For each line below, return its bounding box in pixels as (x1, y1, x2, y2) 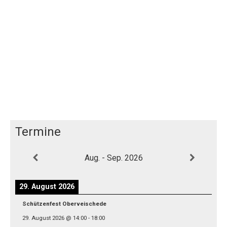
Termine (15, 124, 61, 139)
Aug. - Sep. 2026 (85, 153, 143, 163)
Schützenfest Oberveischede (22, 200, 106, 207)
